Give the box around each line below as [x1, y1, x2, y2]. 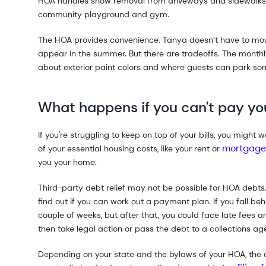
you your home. [38, 157, 99, 167]
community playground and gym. [38, 9, 169, 20]
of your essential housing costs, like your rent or [38, 143, 222, 154]
